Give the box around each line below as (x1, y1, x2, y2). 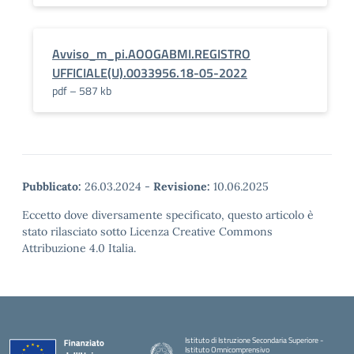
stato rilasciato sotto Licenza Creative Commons (22, 224, 273, 239)
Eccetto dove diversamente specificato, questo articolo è (22, 208, 314, 222)
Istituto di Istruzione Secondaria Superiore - (184, 334, 323, 346)
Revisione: (153, 179, 210, 194)
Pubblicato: (22, 179, 81, 194)
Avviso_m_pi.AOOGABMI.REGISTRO (52, 44, 250, 63)
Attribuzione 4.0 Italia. (22, 241, 136, 255)
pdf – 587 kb (52, 82, 111, 99)
